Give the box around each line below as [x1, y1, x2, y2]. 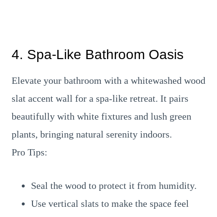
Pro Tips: [12, 147, 47, 157]
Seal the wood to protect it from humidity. [31, 180, 197, 191]
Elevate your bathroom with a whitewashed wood [12, 75, 205, 86]
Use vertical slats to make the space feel [31, 198, 189, 209]
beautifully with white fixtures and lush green [12, 111, 191, 122]
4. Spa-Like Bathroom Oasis [12, 47, 184, 62]
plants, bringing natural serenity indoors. [12, 129, 172, 139]
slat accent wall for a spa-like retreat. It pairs [12, 93, 188, 104]
